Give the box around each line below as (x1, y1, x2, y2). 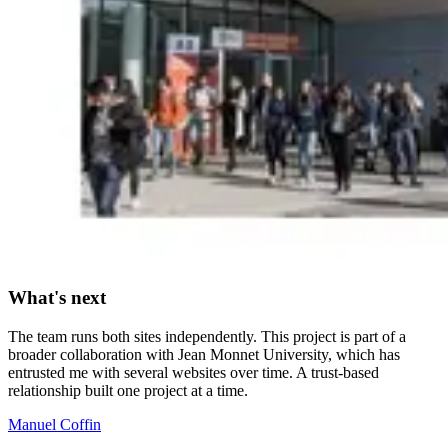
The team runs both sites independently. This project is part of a (8, 327, 406, 345)
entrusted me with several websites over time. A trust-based (8, 363, 379, 381)
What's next (8, 286, 106, 308)
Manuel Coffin (8, 415, 101, 433)
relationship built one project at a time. (8, 381, 248, 399)
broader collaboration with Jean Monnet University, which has (8, 345, 400, 363)
